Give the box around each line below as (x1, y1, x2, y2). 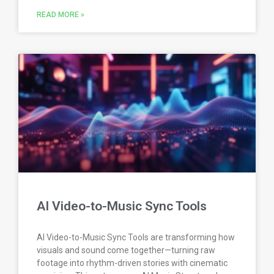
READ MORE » (37, 10, 84, 20)
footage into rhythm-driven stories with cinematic (37, 258, 228, 268)
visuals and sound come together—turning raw (37, 245, 215, 256)
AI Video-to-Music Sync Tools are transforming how (37, 232, 235, 243)
